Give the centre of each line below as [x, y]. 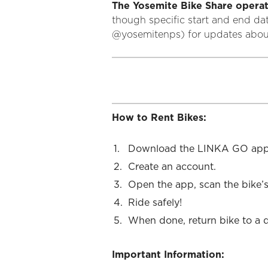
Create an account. [172, 167]
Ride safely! [155, 203]
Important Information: [168, 255]
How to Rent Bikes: [159, 118]
